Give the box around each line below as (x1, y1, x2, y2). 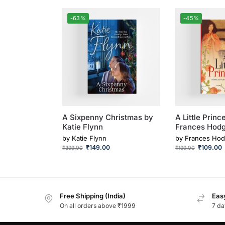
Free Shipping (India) (60, 192, 126, 200)
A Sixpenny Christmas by (62, 113, 153, 123)
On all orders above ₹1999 (60, 202, 136, 210)
